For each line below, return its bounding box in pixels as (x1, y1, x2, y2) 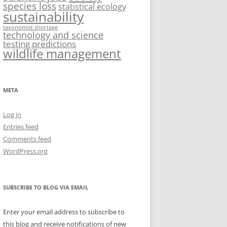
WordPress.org (3, 146, 48, 156)
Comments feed (3, 134, 51, 143)
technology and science (3, 28, 103, 41)
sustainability (3, 8, 84, 26)
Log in (3, 110, 21, 119)
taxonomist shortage (3, 24, 58, 31)
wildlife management (3, 46, 121, 62)
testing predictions (3, 38, 76, 50)
